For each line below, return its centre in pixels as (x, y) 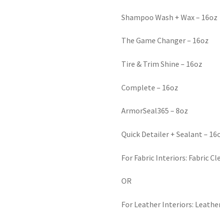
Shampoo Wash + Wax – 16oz (170, 17)
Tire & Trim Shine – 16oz (162, 64)
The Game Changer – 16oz (165, 41)
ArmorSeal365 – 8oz (155, 111)
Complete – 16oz (150, 87)
